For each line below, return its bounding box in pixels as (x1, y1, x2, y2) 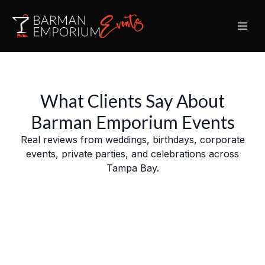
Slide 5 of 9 (11, 204, 62, 216)
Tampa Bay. (106, 162, 159, 174)
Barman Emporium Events (30, 111, 235, 132)
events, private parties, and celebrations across (26, 148, 239, 160)
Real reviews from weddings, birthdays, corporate (20, 134, 245, 146)
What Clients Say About (40, 90, 225, 111)
